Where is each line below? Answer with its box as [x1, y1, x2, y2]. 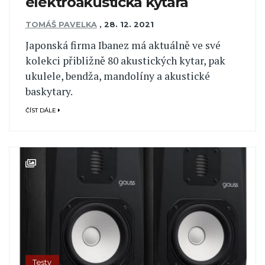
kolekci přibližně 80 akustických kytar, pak [25, 53, 225, 67]
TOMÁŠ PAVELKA [25, 20, 97, 30]
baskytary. [25, 84, 73, 98]
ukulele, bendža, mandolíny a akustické [25, 69, 210, 83]
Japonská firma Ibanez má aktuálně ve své [25, 38, 221, 52]
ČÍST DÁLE [25, 107, 58, 114]
